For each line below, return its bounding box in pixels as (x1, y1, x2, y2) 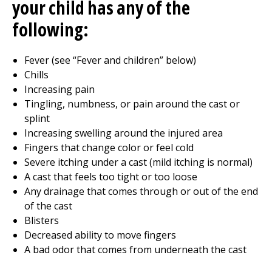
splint (24, 112, 50, 125)
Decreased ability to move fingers (24, 228, 176, 242)
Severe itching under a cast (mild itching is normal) (24, 155, 253, 169)
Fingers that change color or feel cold (24, 141, 194, 154)
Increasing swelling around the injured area (24, 126, 223, 140)
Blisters (24, 214, 59, 227)
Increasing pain (24, 83, 95, 96)
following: (12, 17, 89, 42)
